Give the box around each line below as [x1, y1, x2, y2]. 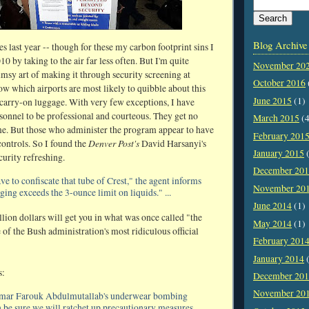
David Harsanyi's [139, 137, 206, 150]
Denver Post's [88, 137, 139, 150]
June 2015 [253, 94, 292, 107]
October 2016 [253, 77, 306, 90]
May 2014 [253, 217, 292, 230]
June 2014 [253, 199, 292, 212]
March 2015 [253, 112, 299, 125]
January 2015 [253, 147, 304, 160]
